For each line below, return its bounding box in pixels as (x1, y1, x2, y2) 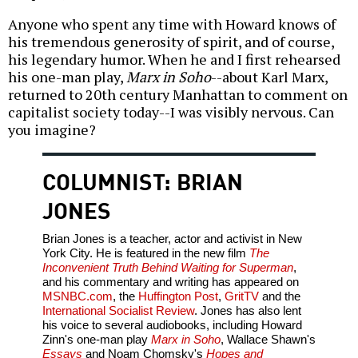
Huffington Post (137, 289, 218, 304)
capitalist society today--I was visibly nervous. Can (8, 102, 334, 122)
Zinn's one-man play (42, 332, 151, 347)
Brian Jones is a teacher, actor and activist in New (42, 232, 302, 246)
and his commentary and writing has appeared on (42, 275, 299, 289)
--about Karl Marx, (211, 67, 328, 87)
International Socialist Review (42, 304, 194, 318)
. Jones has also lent (193, 304, 301, 318)
